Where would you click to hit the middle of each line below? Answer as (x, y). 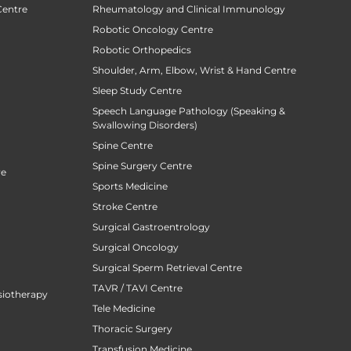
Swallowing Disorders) (145, 125)
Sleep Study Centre (137, 90)
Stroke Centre (125, 206)
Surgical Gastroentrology (151, 226)
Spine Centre (123, 145)
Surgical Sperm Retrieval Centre (167, 267)
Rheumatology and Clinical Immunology (189, 9)
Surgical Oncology (136, 247)
